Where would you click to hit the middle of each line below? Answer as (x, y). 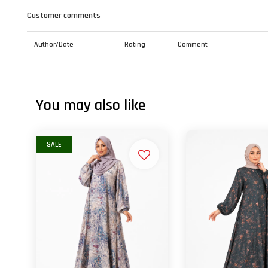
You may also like (91, 106)
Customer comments (64, 16)
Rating (135, 45)
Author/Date (54, 45)
